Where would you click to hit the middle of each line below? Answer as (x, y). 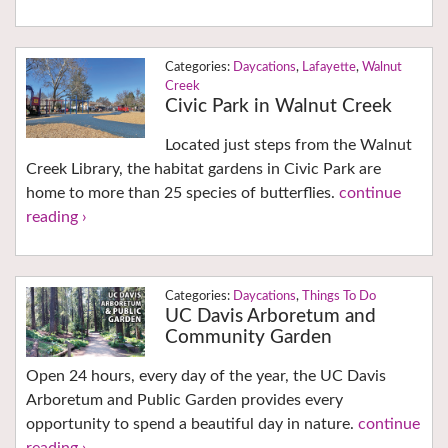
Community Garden (248, 338)
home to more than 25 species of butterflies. (182, 193)
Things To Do (338, 297)
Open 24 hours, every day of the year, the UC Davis (206, 376)
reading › (56, 217)
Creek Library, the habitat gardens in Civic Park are (203, 169)
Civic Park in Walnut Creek (278, 107)
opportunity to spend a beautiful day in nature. (192, 424)
